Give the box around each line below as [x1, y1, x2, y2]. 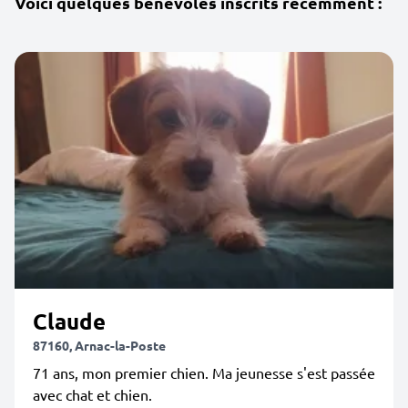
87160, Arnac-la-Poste [33, 337, 166, 353]
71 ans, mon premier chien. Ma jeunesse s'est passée [33, 363, 375, 382]
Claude [33, 307, 106, 335]
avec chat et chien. [33, 385, 152, 403]
